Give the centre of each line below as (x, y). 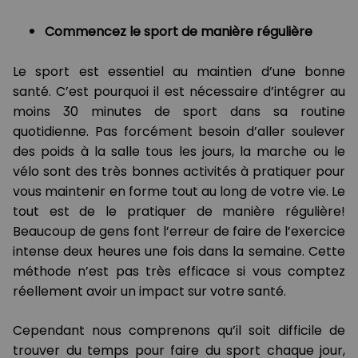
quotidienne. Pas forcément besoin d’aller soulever (179, 132)
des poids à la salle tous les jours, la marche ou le (179, 152)
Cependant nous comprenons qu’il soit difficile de (179, 331)
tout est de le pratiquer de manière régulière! (179, 212)
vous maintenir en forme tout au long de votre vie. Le (179, 192)
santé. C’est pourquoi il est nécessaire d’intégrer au (179, 92)
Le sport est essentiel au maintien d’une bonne (179, 72)
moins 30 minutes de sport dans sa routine (179, 112)
